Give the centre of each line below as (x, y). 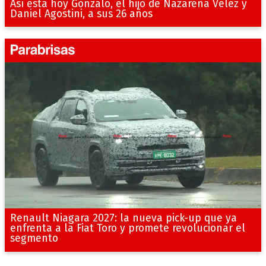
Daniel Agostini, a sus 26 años (81, 14)
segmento (34, 238)
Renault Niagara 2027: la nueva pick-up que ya (123, 218)
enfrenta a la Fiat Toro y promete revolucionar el (127, 228)
